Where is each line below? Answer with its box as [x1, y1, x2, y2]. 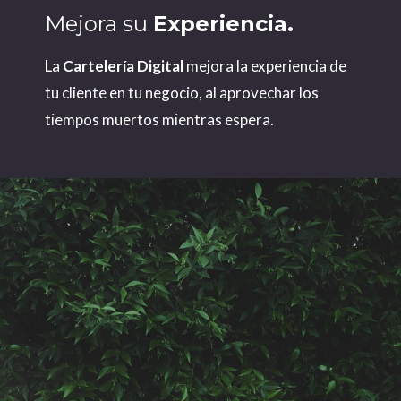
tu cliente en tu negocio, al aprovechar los [45, 83, 319, 103]
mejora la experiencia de [183, 56, 346, 76]
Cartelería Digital [63, 56, 183, 76]
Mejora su [45, 11, 153, 38]
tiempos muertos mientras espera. [45, 110, 274, 130]
